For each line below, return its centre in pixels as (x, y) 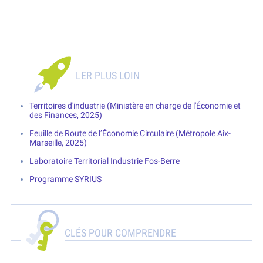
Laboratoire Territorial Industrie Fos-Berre (105, 161)
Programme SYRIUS (66, 179)
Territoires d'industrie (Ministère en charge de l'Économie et (135, 106)
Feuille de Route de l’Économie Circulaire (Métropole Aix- (130, 134)
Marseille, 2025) (58, 143)
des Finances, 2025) (66, 115)
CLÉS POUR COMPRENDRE (121, 233)
